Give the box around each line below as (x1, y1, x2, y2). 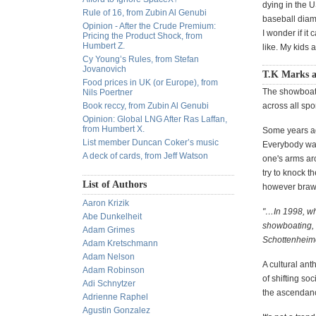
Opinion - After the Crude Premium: (83, 21, 216, 31)
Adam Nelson (83, 252, 135, 262)
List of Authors (83, 179, 147, 190)
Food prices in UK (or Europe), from (83, 78, 218, 87)
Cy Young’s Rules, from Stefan (83, 54, 199, 64)
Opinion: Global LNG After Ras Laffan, (83, 114, 227, 124)
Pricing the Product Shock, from (83, 31, 202, 41)
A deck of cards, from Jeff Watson (83, 151, 208, 161)
